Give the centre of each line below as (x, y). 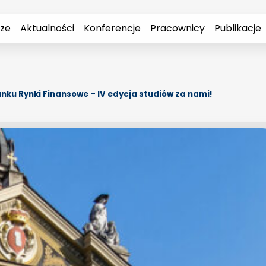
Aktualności (47, 28)
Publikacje (238, 28)
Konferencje (112, 28)
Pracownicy (178, 28)
